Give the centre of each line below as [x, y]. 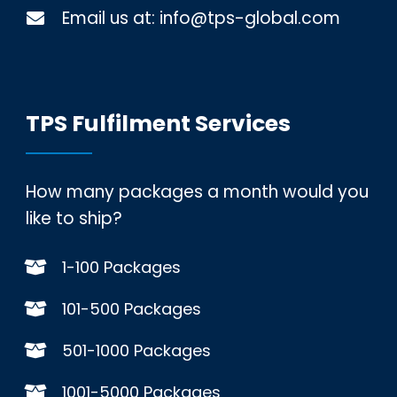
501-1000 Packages [136, 350]
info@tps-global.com [249, 18]
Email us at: [110, 18]
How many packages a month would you [197, 191]
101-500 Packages [131, 308]
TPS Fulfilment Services [158, 123]
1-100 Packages [121, 267]
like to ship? [74, 218]
